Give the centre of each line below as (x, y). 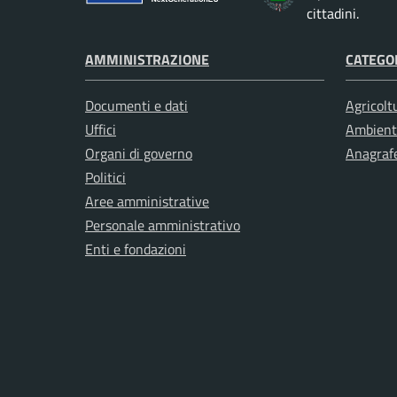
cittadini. (332, 14)
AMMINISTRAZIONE (147, 60)
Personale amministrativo (163, 226)
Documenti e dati (136, 106)
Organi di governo (139, 154)
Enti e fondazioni (136, 249)
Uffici (101, 130)
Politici (105, 178)
